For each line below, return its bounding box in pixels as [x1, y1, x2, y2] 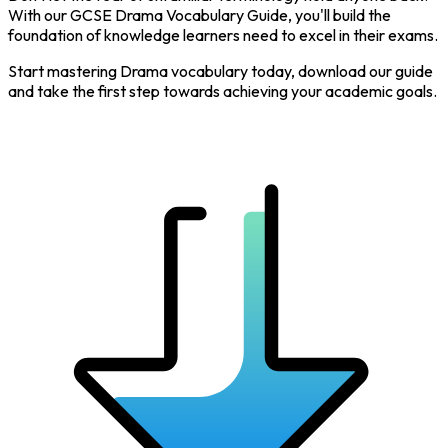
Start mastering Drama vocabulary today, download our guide [8, 60, 433, 81]
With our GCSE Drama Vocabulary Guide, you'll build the [8, 4, 391, 25]
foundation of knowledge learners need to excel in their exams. [8, 24, 438, 45]
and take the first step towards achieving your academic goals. [8, 80, 437, 101]
